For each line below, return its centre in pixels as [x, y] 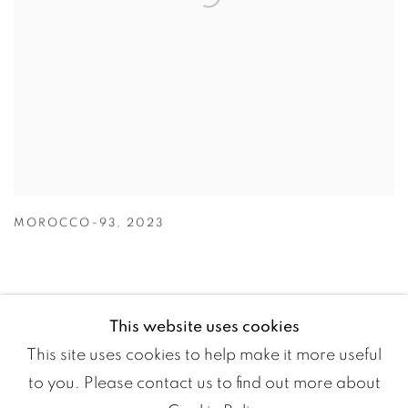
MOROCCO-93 [65, 223]
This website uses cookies [204, 327]
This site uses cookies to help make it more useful [204, 355]
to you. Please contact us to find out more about [204, 383]
